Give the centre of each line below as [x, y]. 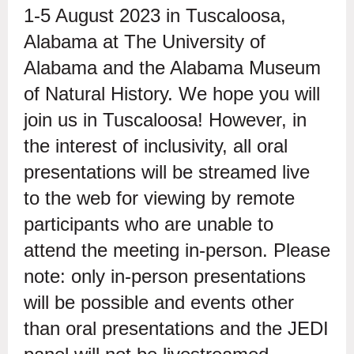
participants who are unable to [149, 224]
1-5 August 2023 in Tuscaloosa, [155, 15]
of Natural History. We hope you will [172, 93]
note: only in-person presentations [165, 276]
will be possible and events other [159, 302]
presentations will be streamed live [167, 171]
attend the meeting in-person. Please [177, 250]
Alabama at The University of [145, 41]
